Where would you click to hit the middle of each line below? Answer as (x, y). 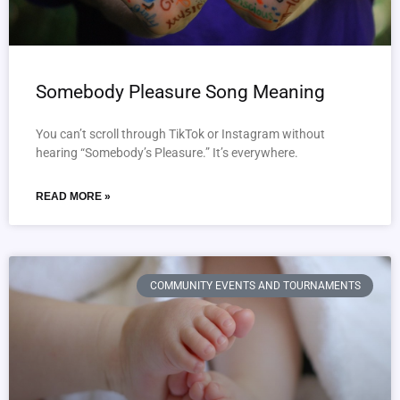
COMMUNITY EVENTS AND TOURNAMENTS (255, 286)
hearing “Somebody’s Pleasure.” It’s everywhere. (167, 153)
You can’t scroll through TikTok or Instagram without (180, 134)
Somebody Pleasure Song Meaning (180, 92)
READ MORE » (73, 196)
